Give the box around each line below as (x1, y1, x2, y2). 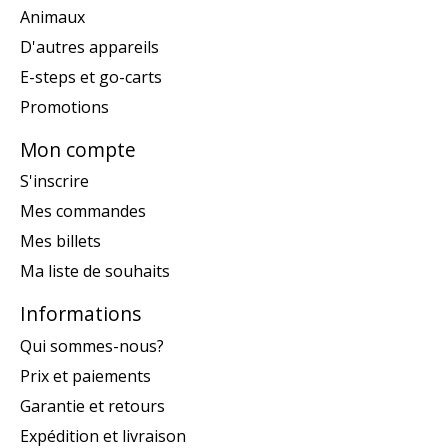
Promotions (20, 95, 109, 118)
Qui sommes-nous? (20, 335, 164, 357)
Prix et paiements (20, 365, 151, 387)
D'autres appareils (20, 35, 159, 58)
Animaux (20, 5, 85, 28)
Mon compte (20, 135, 136, 163)
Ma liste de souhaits (20, 260, 170, 283)
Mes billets (20, 230, 101, 253)
